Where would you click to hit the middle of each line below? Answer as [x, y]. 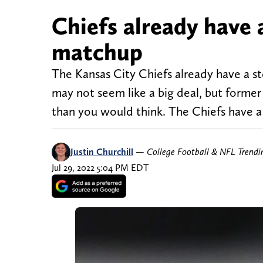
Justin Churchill [102, 152]
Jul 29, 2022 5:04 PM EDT [100, 168]
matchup [97, 52]
